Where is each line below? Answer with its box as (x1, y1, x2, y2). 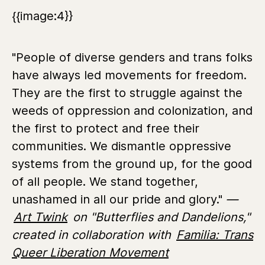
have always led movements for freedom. (12, 67, 247, 82)
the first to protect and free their (12, 121, 199, 135)
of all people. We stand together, (12, 174, 198, 189)
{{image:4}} (12, 8, 73, 23)
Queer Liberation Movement (12, 245, 169, 260)
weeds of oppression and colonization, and (12, 103, 253, 118)
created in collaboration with (12, 227, 174, 242)
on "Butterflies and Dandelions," (69, 209, 250, 224)
